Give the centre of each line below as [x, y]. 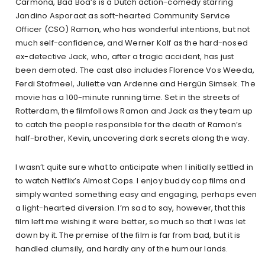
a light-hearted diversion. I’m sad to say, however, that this [131, 208]
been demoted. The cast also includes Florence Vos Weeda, [135, 70]
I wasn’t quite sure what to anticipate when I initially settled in [135, 167]
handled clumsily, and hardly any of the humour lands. [122, 249]
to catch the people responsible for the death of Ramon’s [129, 125]
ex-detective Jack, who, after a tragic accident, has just [125, 57]
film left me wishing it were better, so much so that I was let [131, 222]
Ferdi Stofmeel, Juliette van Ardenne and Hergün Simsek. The [135, 84]
